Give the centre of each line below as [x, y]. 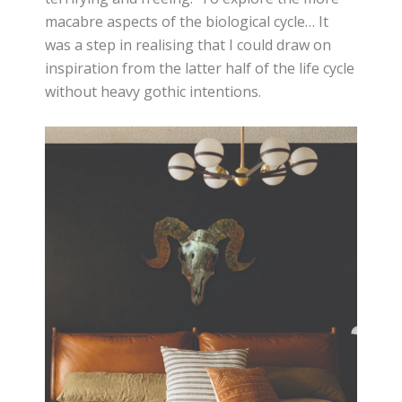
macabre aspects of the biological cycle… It [187, 21]
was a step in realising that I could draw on [188, 44]
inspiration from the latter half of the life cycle [200, 68]
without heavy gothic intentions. [153, 91]
